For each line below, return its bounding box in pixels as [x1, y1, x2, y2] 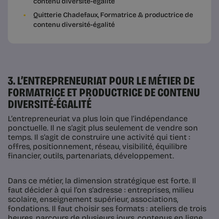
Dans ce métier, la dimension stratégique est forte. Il [8, 176, 196, 186]
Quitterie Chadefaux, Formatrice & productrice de [33, 11, 193, 20]
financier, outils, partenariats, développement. [8, 151, 174, 161]
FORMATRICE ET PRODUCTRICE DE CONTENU [8, 86, 200, 100]
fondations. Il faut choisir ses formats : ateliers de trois [8, 204, 206, 214]
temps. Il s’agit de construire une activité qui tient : [8, 132, 190, 142]
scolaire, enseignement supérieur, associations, [8, 195, 178, 204]
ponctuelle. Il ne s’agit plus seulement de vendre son [8, 123, 198, 133]
